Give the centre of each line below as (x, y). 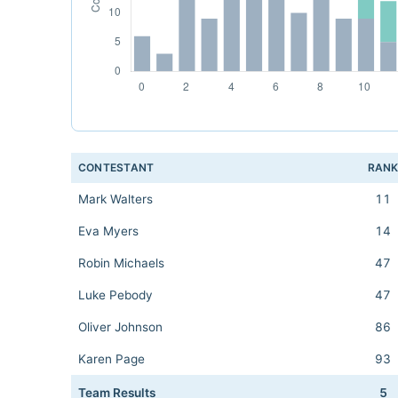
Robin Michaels (121, 263)
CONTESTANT (116, 167)
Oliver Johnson (120, 327)
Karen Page (111, 359)
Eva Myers (108, 231)
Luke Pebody (115, 295)
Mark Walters (115, 199)
